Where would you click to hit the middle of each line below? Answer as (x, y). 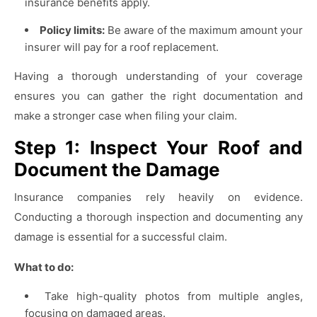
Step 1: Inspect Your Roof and (158, 148)
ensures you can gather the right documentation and (158, 96)
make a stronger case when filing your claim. (126, 116)
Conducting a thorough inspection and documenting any (158, 217)
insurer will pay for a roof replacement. (122, 47)
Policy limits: (72, 30)
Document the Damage (117, 170)
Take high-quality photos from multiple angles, (174, 296)
